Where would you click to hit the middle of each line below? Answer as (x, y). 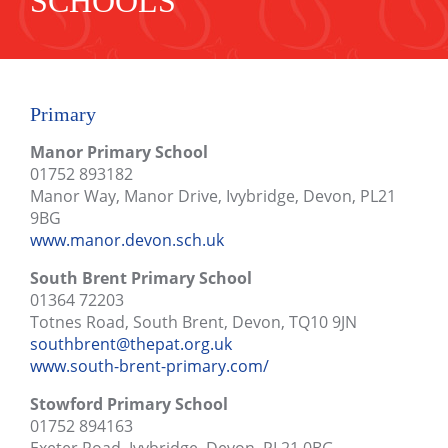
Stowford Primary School (129, 404)
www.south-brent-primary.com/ (149, 366)
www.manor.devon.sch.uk (127, 240)
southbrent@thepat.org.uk (131, 344)
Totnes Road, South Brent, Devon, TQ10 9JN (193, 322)
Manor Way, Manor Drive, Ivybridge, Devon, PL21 (213, 196)
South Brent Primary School (141, 278)
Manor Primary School (119, 152)
